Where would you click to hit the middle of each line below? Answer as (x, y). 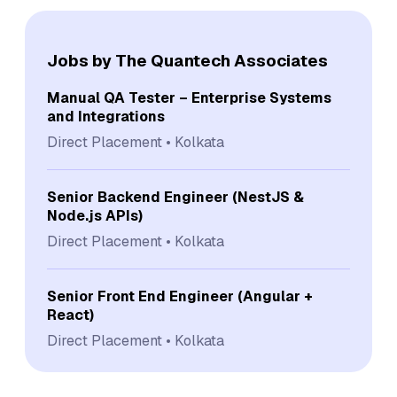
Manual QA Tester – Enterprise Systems (189, 97)
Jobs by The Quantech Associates (187, 60)
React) (70, 315)
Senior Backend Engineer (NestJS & (175, 197)
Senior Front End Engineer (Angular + (180, 296)
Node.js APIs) (95, 215)
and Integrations (106, 116)
